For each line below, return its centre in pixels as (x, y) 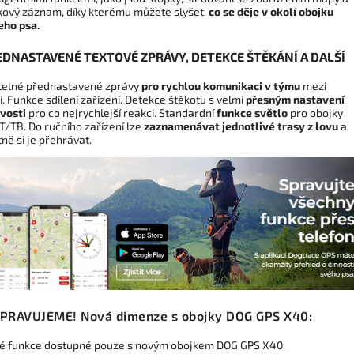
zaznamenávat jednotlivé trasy (224, 126)
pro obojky (315, 112)
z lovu (323, 126)
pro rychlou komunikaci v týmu (221, 85)
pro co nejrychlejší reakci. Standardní (121, 112)
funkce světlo (252, 112)
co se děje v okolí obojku (271, 11)
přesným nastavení (295, 99)
